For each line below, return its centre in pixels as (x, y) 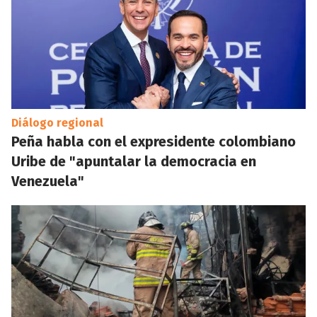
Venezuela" (48, 181)
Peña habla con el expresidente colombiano (154, 142)
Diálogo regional (57, 123)
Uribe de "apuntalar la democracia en (134, 161)
